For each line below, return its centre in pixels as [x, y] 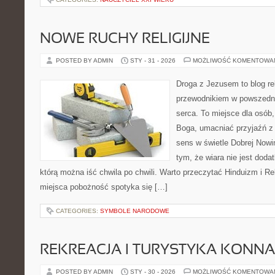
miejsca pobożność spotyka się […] [104, 187]
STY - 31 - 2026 [153, 60]
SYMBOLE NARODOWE [135, 211]
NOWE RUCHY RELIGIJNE [125, 39]
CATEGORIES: [78, 211]
